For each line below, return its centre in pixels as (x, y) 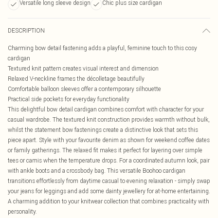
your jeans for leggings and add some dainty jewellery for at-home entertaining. (109, 191)
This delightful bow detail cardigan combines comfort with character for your (106, 109)
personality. (22, 211)
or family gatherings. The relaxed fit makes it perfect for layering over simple (105, 150)
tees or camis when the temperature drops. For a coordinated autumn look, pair (109, 160)
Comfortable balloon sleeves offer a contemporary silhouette (84, 89)
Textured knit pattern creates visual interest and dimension (83, 68)
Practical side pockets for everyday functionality (69, 99)
